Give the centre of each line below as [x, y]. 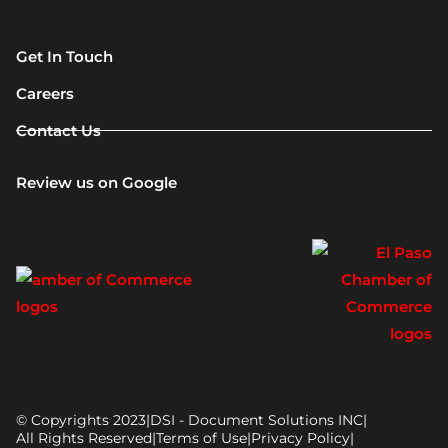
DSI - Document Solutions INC [256, 420]
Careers [45, 93]
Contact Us [58, 130]
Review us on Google [96, 183]
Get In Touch [64, 56]
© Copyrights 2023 [81, 420]
